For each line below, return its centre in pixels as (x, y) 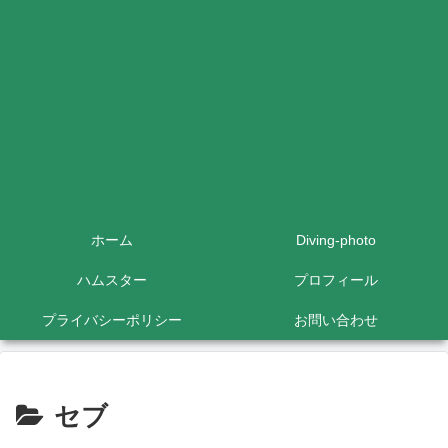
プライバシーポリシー (112, 320)
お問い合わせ (336, 320)
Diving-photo (336, 240)
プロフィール (336, 280)
